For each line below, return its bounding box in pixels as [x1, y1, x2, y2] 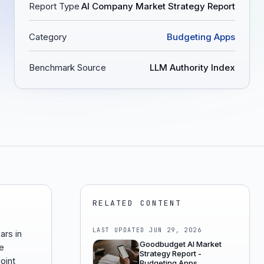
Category [29, 31, 67, 42]
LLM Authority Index [150, 62, 235, 73]
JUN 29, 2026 [149, 226, 202, 234]
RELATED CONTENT [93, 198, 182, 208]
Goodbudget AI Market [140, 239, 222, 249]
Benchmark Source [29, 62, 106, 73]
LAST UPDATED [93, 226, 150, 234]
